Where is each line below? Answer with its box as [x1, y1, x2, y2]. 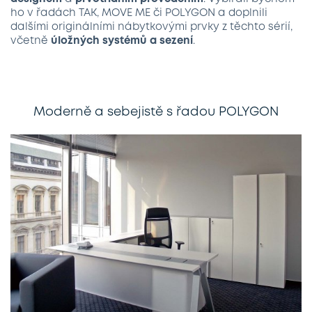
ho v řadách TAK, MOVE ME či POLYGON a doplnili [10, 8, 267, 18]
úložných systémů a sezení [51, 36, 193, 46]
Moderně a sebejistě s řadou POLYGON [33, 107, 279, 118]
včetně [10, 36, 51, 46]
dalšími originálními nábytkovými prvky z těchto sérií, [10, 22, 292, 32]
